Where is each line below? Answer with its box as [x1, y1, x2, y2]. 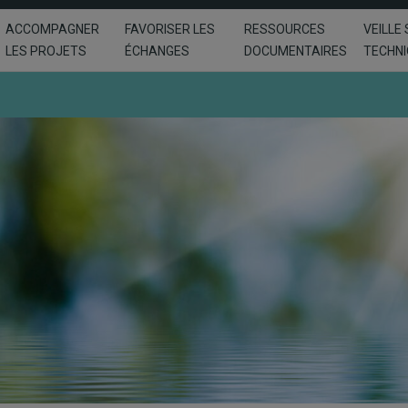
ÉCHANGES [125, 44, 189, 58]
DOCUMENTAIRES [244, 44, 347, 58]
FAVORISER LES [125, 22, 215, 36]
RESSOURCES [244, 22, 325, 36]
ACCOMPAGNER [5, 22, 99, 36]
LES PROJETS [5, 44, 87, 58]
